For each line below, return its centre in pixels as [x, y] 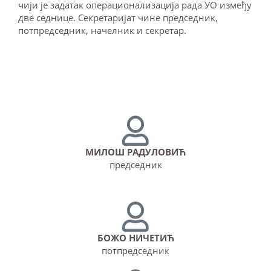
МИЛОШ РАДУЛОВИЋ [135, 152]
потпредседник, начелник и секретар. [102, 30]
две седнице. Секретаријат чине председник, [118, 18]
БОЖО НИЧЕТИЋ [135, 238]
